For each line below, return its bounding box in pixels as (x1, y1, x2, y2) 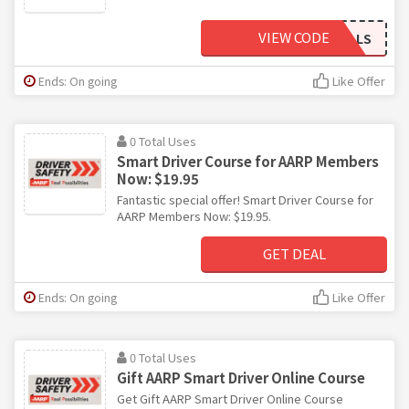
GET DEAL (262, 243, 326, 263)
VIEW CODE (258, 26, 330, 47)
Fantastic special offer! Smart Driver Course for (117, 190, 373, 208)
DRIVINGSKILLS (278, 28, 372, 47)
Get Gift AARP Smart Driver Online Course (117, 389, 343, 407)
